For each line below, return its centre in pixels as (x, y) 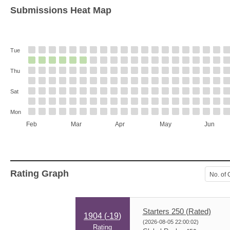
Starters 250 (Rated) (177, 211)
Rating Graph (40, 174)
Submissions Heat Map (61, 10)
